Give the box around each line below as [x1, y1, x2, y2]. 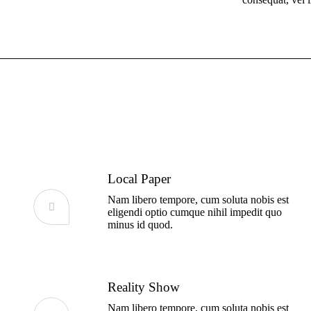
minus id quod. [108, 219, 174, 231]
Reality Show [108, 280, 180, 295]
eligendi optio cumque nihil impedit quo [108, 206, 283, 219]
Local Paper [108, 171, 171, 187]
